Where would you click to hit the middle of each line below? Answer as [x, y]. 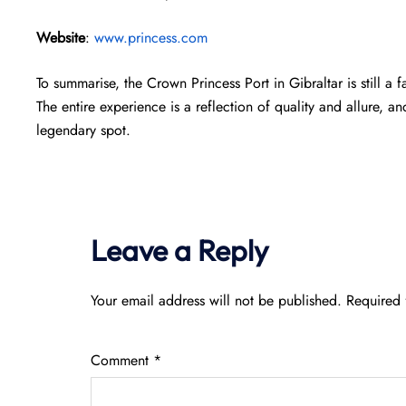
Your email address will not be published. [216, 300]
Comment [122, 360]
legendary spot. [83, 130]
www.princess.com [151, 38]
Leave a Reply [179, 250]
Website [61, 38]
